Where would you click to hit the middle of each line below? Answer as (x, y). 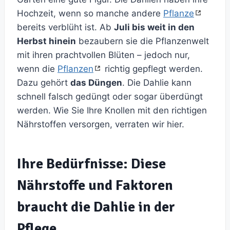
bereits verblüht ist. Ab (65, 27)
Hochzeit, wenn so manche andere (90, 14)
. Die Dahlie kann (157, 83)
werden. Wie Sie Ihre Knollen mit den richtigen (112, 111)
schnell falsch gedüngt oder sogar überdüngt (110, 97)
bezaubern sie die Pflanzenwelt (142, 41)
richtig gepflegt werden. (152, 69)
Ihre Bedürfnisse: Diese (91, 164)
